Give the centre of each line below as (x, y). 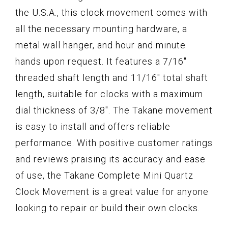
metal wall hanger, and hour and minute (101, 45)
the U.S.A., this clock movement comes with (111, 12)
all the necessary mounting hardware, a (101, 28)
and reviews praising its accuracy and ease (110, 159)
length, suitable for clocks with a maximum (109, 94)
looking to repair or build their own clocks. (108, 208)
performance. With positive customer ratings (114, 142)
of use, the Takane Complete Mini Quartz (104, 175)
